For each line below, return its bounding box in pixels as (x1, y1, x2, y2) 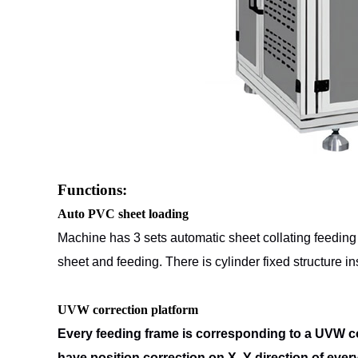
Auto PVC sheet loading (58, 207, 189, 221)
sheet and (58, 255, 117, 268)
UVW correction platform (58, 303, 198, 316)
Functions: (58, 181, 127, 198)
